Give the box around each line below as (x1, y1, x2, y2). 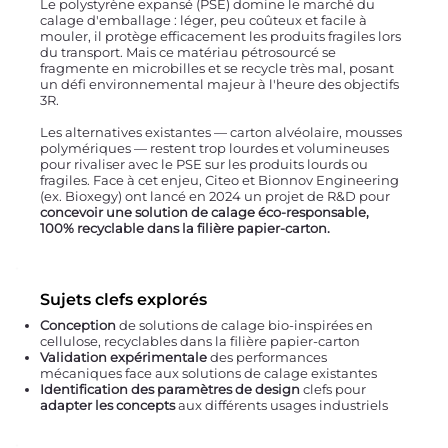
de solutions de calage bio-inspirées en (116, 317, 374, 334)
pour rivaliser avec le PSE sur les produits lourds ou (40, 156, 369, 173)
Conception (40, 317, 117, 334)
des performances (207, 349, 328, 366)
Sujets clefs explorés (40, 290, 208, 310)
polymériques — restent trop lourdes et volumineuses (40, 140, 390, 157)
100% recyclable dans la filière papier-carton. (40, 220, 331, 237)
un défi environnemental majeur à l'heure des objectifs (40, 76, 400, 93)
